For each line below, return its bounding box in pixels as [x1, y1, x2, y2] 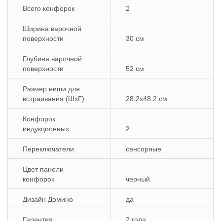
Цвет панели [23, 165, 64, 173]
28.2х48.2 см [126, 95, 167, 103]
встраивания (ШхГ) [23, 95, 84, 103]
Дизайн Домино [23, 195, 73, 203]
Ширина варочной [23, 25, 81, 33]
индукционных [23, 125, 69, 133]
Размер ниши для [23, 85, 80, 93]
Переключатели [23, 145, 74, 153]
